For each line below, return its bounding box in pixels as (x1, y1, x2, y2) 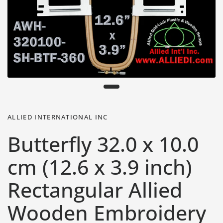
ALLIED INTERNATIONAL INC (7, 112, 108, 121)
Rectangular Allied (7, 175, 182, 204)
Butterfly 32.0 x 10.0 (7, 129, 199, 158)
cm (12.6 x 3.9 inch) (7, 152, 192, 181)
